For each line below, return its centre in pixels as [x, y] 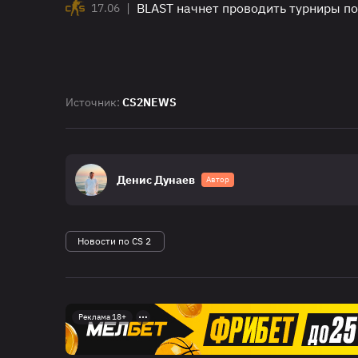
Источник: [94, 102]
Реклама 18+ [102, 316]
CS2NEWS [149, 102]
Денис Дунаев [156, 179]
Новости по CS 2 [114, 241]
